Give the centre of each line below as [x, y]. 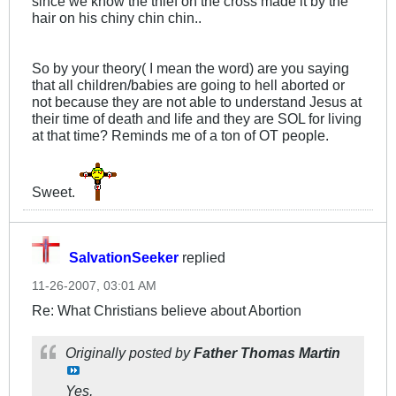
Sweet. [55, 192]
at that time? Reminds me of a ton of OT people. [180, 136]
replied [202, 258]
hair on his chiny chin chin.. [117, 18]
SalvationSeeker [124, 258]
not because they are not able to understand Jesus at [197, 102]
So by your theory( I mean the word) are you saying [190, 69]
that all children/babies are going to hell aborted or [188, 85]
